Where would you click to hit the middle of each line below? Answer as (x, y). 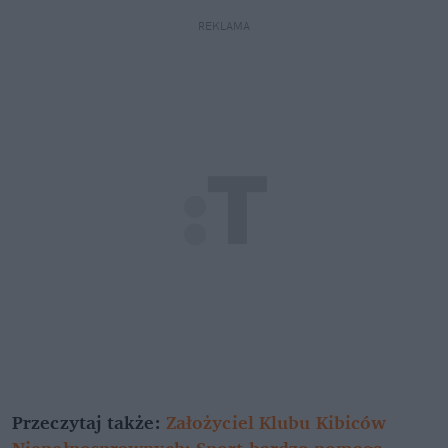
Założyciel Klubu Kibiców (276, 422)
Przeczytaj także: (89, 422)
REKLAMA (224, 26)
